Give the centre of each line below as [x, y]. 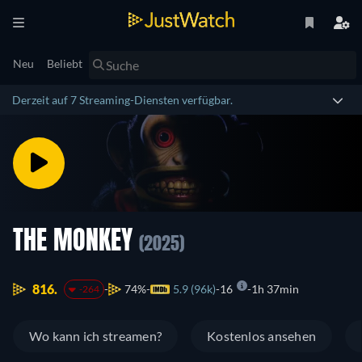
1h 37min [275, 289]
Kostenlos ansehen [262, 336]
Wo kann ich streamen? [96, 336]
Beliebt [65, 63]
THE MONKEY [76, 242]
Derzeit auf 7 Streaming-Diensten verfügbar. [122, 100]
